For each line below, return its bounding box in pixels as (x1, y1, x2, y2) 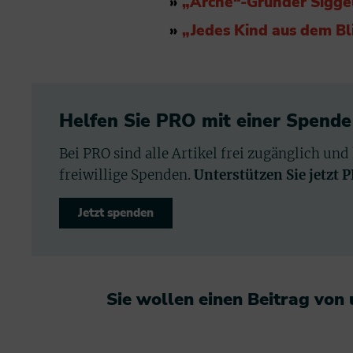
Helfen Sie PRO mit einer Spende (59, 108, 351, 133)
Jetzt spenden (78, 204, 154, 221)
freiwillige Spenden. (59, 165, 194, 184)
